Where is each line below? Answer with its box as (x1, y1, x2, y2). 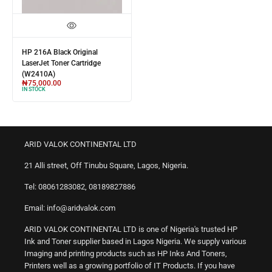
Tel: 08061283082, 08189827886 (24, 182, 135, 191)
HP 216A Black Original (22, 47, 98, 56)
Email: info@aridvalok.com (24, 203, 115, 212)
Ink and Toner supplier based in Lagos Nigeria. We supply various (24, 236, 246, 246)
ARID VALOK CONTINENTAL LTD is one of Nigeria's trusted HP (24, 224, 237, 234)
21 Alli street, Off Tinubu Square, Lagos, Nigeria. (24, 160, 188, 170)
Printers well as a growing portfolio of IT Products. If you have (24, 260, 235, 270)
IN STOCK (22, 86, 46, 92)
